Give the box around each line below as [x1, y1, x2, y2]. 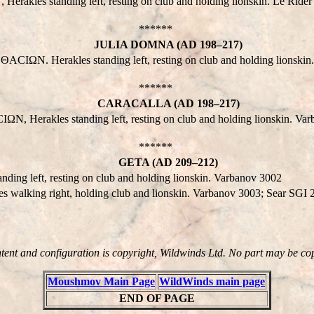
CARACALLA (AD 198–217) [97, 97, 240, 109]
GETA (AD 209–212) [118, 156, 218, 168]
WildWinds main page [159, 275, 265, 287]
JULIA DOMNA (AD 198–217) [94, 38, 243, 50]
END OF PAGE [119, 292, 195, 304]
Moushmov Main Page [48, 275, 155, 287]
